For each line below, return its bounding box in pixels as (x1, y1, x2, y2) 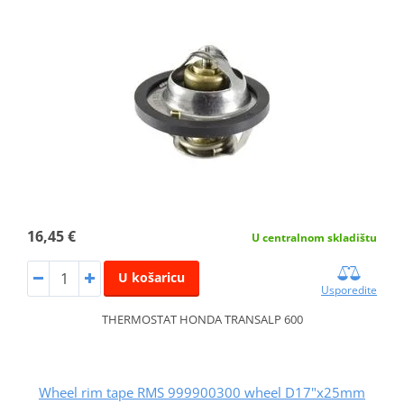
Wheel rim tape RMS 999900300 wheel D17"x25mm (39, 382, 365, 401)
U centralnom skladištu (252, 229, 378, 245)
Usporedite (321, 281, 378, 298)
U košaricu (117, 268, 185, 286)
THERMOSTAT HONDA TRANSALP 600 (101, 310, 303, 327)
